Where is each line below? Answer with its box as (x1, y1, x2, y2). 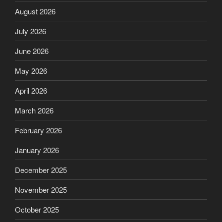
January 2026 (15, 144, 59, 155)
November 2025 (15, 184, 67, 195)
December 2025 (15, 164, 67, 175)
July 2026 (15, 25, 46, 36)
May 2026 (15, 65, 47, 76)
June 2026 (15, 45, 49, 56)
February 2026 (15, 124, 62, 135)
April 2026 (15, 85, 47, 96)
